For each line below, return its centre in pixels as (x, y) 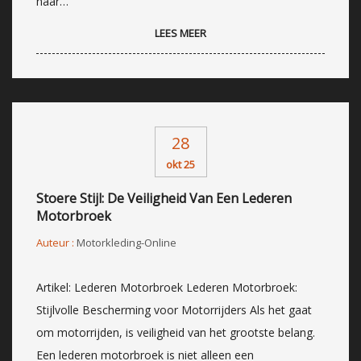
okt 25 (180, 164)
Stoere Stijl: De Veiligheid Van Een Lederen (164, 198)
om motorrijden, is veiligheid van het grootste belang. (176, 332)
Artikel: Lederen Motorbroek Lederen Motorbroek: (167, 287)
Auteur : (56, 242)
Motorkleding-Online (127, 242)
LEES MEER (180, 33)
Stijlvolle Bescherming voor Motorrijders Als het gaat (174, 309)
